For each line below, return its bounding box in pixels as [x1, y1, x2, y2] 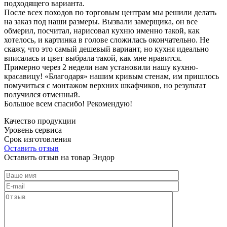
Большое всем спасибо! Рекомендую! [4, 99, 132, 108]
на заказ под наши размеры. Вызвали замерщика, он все [4, 17, 198, 26]
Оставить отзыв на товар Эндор [4, 153, 115, 162]
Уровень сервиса [4, 125, 62, 134]
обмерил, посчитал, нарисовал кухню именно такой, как [4, 26, 200, 35]
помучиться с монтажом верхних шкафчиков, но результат [4, 81, 206, 90]
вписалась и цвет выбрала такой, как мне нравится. [4, 53, 182, 62]
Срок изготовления [4, 134, 71, 143]
